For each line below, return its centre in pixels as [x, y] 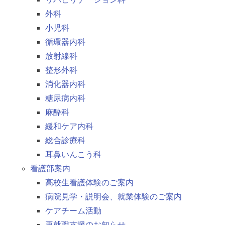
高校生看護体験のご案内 [89, 183]
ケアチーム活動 [73, 211]
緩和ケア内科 [69, 127]
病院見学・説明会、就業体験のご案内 [114, 197]
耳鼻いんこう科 [73, 155]
